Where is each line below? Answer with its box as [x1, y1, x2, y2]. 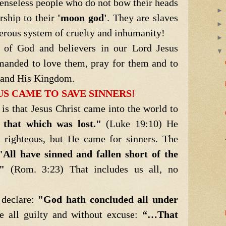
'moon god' [58, 12, 107, 23]
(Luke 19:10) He [101, 118, 178, 129]
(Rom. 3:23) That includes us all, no [5, 163, 179, 175]
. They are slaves [107, 12, 179, 23]
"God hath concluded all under [38, 193, 179, 205]
